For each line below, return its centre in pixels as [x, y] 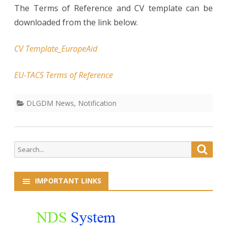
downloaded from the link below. [76, 22]
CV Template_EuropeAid [56, 48]
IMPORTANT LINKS [68, 180]
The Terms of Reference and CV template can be [113, 8]
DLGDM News [50, 103]
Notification [97, 103]
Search [25, 147]
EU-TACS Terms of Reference [64, 75]
